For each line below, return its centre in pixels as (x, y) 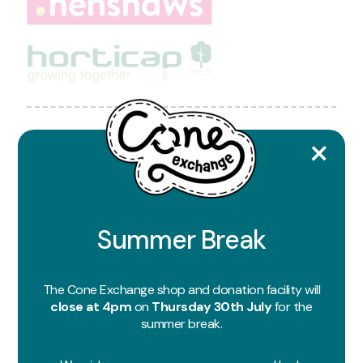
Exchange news (181, 199)
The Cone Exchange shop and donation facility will (181, 290)
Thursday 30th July (212, 307)
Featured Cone (180, 165)
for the (292, 307)
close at (75, 307)
